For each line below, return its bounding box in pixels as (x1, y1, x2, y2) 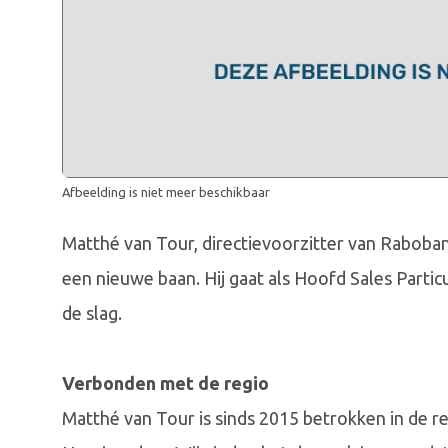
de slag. (62, 303, 122, 324)
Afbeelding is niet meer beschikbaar (62, 185, 270, 200)
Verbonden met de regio (62, 373, 269, 394)
